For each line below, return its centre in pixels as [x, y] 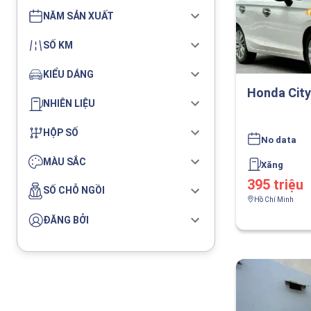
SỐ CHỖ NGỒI [74, 191]
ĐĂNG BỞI [66, 220]
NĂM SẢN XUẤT [78, 16]
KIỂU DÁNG [68, 74]
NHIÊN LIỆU [69, 103]
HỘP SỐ [61, 132]
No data [279, 140]
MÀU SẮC [65, 161]
